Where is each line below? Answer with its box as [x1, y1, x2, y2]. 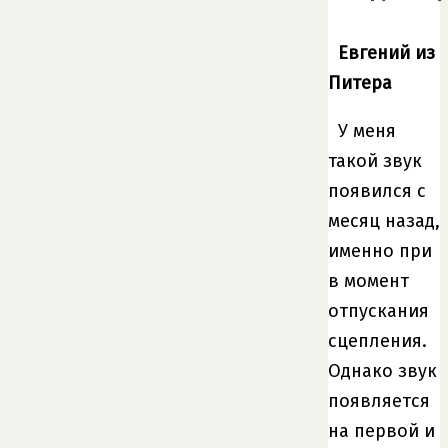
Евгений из [338, 41, 435, 64]
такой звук [328, 149, 422, 172]
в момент [328, 269, 409, 292]
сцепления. [328, 329, 427, 352]
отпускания [328, 299, 429, 322]
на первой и [328, 419, 435, 442]
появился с [328, 179, 426, 202]
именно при [328, 239, 432, 262]
